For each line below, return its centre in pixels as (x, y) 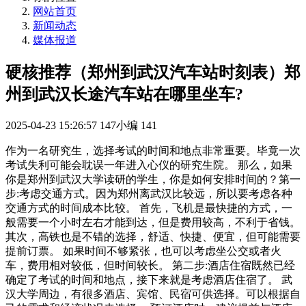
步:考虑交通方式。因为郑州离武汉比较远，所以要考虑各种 (149, 193)
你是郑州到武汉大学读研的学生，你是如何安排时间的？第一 (153, 179)
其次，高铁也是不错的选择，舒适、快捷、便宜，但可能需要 (153, 236)
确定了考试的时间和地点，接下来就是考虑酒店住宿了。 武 (149, 279)
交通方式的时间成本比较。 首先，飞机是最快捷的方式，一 (149, 208)
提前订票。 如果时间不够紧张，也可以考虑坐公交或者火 (143, 251)
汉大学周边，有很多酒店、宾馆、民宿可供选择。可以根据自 (153, 294)
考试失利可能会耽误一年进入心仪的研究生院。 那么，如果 (149, 165)
